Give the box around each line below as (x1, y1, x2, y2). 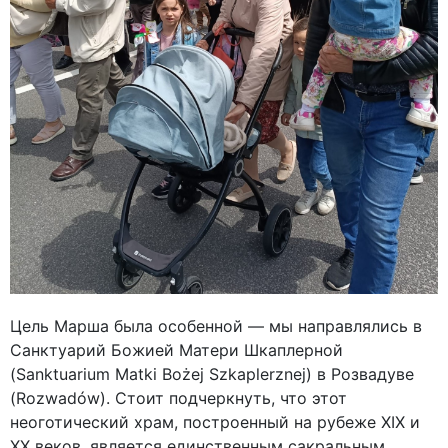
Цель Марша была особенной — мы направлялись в (10, 315, 422, 336)
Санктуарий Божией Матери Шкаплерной (10, 339, 343, 360)
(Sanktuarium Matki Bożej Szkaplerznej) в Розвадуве (10, 363, 414, 384)
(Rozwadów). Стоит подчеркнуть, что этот (10, 387, 347, 408)
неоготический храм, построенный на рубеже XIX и (10, 411, 420, 432)
